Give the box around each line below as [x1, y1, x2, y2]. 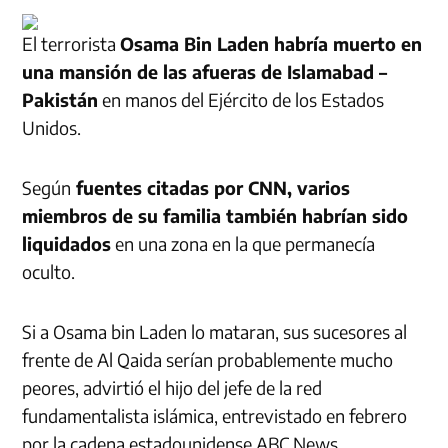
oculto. [22, 260, 76, 284]
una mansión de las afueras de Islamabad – [22, 60, 388, 84]
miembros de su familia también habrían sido [22, 204, 409, 228]
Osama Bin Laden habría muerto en [120, 32, 423, 56]
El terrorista [22, 32, 121, 56]
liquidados [22, 232, 112, 256]
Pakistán [22, 88, 99, 112]
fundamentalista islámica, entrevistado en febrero [22, 404, 408, 428]
